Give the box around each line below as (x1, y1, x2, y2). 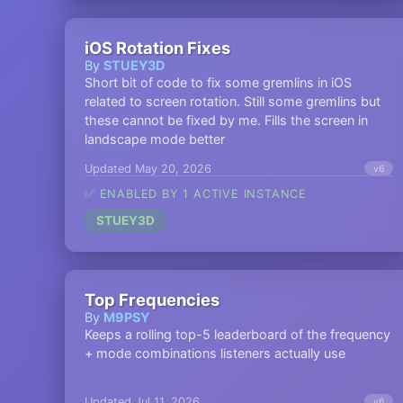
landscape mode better (85, 131, 225, 147)
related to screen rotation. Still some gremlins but (85, 94, 381, 109)
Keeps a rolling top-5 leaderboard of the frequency (85, 327, 390, 342)
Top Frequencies (85, 290, 219, 309)
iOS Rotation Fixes (85, 38, 230, 58)
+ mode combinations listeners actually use (85, 345, 345, 361)
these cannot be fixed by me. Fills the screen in (85, 112, 368, 128)
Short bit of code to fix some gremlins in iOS (85, 75, 352, 90)
